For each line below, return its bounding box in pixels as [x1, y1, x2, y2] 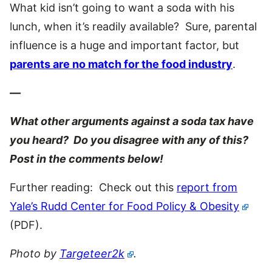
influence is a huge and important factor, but [10, 38, 239, 52]
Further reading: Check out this [10, 180, 177, 194]
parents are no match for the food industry [10, 57, 233, 70]
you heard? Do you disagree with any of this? [10, 133, 251, 146]
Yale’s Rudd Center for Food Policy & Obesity [10, 199, 239, 212]
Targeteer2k [59, 246, 124, 260]
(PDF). [10, 218, 42, 231]
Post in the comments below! [10, 152, 163, 165]
